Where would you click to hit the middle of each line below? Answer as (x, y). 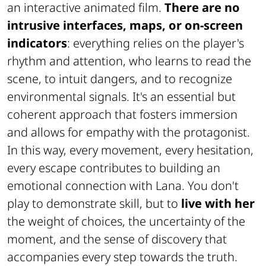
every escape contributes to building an (114, 167)
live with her (218, 203)
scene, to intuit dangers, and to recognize (120, 78)
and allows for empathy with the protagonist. (129, 132)
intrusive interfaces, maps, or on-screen (125, 25)
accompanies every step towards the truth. (122, 256)
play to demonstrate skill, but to (94, 203)
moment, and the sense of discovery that (117, 239)
